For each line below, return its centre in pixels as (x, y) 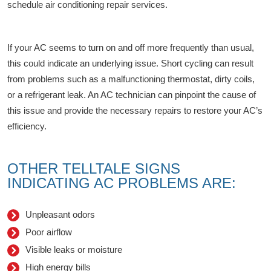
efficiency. (27, 126)
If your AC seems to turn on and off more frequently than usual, (131, 48)
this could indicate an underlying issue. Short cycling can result (130, 64)
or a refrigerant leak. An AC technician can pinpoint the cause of (132, 95)
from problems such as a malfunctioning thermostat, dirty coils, (131, 79)
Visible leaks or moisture (74, 250)
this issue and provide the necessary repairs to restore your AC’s (135, 111)
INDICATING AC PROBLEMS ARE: (122, 183)
